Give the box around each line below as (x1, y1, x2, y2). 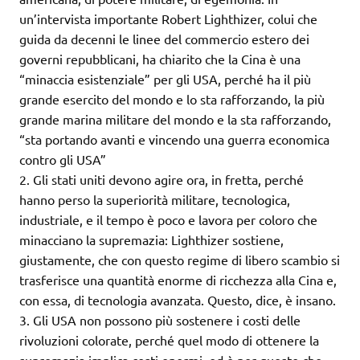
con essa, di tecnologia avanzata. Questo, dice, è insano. (19, 292, 336, 309)
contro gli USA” (19, 151, 106, 168)
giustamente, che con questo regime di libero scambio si (19, 252, 340, 268)
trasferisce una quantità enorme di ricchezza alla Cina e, (19, 272, 337, 288)
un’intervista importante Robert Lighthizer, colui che (19, 10, 317, 27)
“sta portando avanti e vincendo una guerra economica (19, 131, 329, 148)
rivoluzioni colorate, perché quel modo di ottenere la (19, 332, 319, 349)
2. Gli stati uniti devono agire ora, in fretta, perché (19, 171, 304, 188)
